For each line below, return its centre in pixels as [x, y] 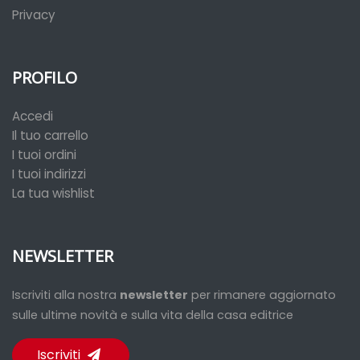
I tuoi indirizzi [49, 174]
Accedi [33, 116]
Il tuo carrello [50, 135]
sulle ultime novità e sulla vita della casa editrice [153, 315]
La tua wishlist [53, 193]
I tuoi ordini [44, 155]
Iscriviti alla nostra [66, 295]
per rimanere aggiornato [262, 295]
